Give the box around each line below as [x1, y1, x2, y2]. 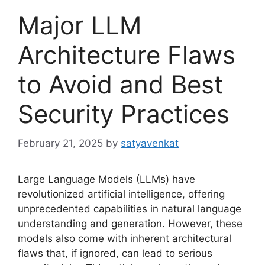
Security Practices [18, 99, 230, 129]
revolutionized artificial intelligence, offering [18, 188, 225, 200]
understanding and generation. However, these [18, 217, 243, 230]
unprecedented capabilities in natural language [18, 202, 241, 215]
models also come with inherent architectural [18, 232, 231, 244]
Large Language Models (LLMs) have [18, 173, 195, 185]
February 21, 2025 [18, 137, 103, 149]
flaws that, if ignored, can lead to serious [18, 247, 212, 259]
